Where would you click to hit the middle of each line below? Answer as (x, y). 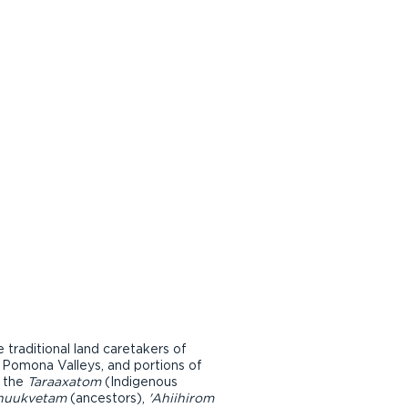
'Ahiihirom (181, 398)
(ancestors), (109, 398)
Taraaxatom (66, 382)
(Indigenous (141, 382)
